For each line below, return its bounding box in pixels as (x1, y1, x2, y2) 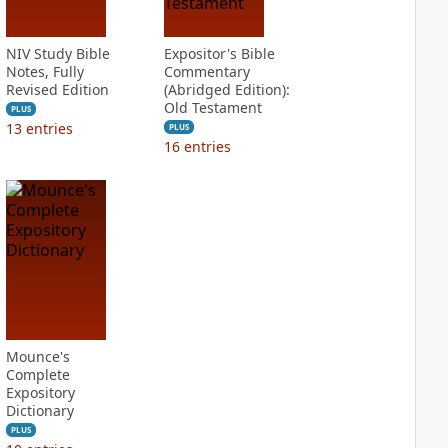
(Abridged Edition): (163, 80, 290, 99)
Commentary (163, 62, 250, 81)
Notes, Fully (5, 62, 84, 81)
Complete (5, 365, 70, 384)
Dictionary (5, 401, 74, 420)
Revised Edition (5, 80, 109, 99)
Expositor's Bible (163, 44, 275, 63)
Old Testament (163, 98, 262, 117)
